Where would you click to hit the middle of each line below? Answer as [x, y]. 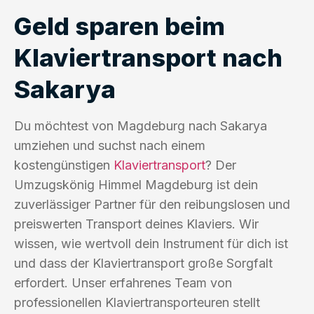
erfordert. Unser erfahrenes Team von [123, 282]
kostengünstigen [64, 165]
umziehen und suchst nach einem [110, 145]
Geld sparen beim [120, 26]
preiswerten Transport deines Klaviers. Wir [136, 224]
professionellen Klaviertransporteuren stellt [137, 302]
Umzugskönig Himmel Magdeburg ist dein [136, 184]
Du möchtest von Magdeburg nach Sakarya [141, 125]
